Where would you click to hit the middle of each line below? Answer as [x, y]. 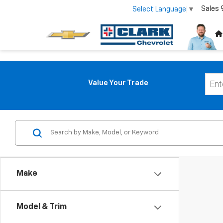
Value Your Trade [118, 83]
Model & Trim [42, 207]
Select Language [159, 9]
